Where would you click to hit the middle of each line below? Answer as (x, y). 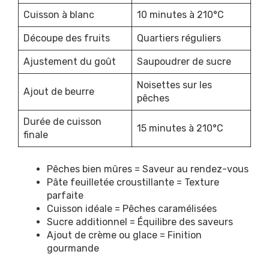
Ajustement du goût (70, 61)
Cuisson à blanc (59, 14)
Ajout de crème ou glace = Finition (124, 235)
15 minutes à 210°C (180, 128)
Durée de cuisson (62, 121)
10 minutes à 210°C (180, 14)
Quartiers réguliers (179, 38)
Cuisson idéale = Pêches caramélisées (132, 208)
